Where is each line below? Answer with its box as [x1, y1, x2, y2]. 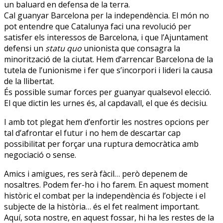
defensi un [4, 42, 45, 54]
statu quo [45, 42, 82, 54]
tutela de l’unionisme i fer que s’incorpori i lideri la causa [4, 64, 213, 76]
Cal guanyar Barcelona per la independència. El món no [4, 9, 209, 21]
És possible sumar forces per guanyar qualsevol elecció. [4, 86, 211, 98]
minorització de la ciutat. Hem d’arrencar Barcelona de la [4, 53, 213, 65]
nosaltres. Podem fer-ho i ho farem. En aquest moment [4, 179, 209, 190]
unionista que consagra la [82, 42, 180, 54]
